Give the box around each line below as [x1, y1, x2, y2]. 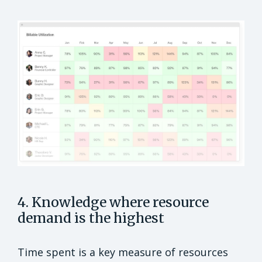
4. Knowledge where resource [18, 193, 209, 211]
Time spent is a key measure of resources [18, 244, 228, 259]
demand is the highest [18, 209, 164, 226]
